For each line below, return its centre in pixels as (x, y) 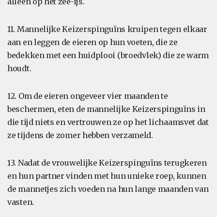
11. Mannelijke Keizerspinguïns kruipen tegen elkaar (107, 29)
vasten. (21, 202)
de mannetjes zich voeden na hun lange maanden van (108, 189)
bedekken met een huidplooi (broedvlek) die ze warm (108, 55)
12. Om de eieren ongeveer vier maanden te (88, 96)
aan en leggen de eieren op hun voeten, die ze (93, 42)
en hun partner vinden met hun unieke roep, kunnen (107, 176)
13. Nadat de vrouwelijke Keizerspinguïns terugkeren (107, 163)
